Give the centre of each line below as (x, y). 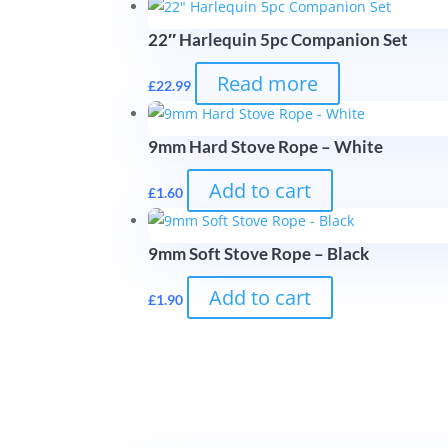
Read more (268, 83)
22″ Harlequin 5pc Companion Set (278, 39)
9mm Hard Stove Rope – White (266, 146)
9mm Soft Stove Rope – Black (259, 253)
